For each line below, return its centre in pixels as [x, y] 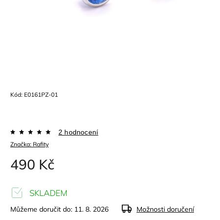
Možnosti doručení [165, 209]
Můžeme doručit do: [41, 209]
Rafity [41, 144]
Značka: [22, 144]
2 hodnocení [79, 132]
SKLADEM [47, 193]
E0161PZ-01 [41, 95]
